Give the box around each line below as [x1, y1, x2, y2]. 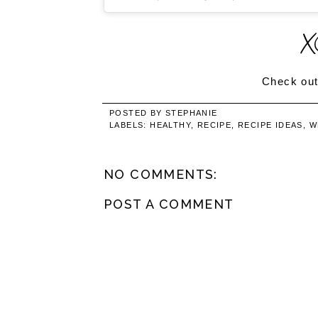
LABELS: [109, 121, 150, 130]
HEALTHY [150, 121, 192, 130]
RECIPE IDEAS [238, 121, 303, 130]
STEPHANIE [165, 109, 218, 118]
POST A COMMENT [104, 197, 234, 212]
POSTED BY [109, 109, 166, 118]
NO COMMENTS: [104, 167, 218, 182]
